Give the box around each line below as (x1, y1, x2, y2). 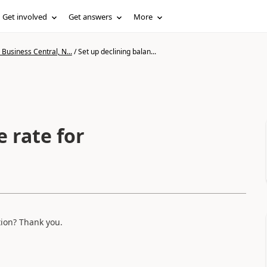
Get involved (2, 11, 48, 22)
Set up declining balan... (77, 46, 156, 57)
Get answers (69, 11, 113, 22)
